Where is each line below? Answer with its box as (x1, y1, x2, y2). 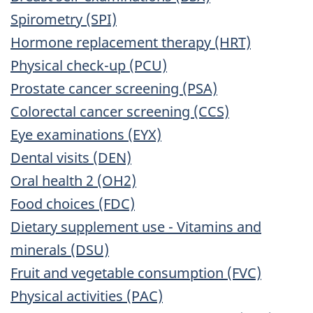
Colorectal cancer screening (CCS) (10, 102, 229, 122)
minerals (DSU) (10, 240, 109, 260)
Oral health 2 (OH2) (10, 171, 136, 191)
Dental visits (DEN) (10, 148, 131, 168)
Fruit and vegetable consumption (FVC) (10, 263, 261, 283)
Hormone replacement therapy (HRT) (10, 33, 251, 52)
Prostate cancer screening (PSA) (10, 79, 217, 99)
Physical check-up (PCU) (10, 56, 167, 75)
